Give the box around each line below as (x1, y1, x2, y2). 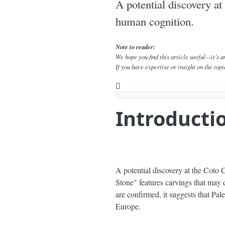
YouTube (127, 80, 152, 90)
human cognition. (115, 14, 194, 29)
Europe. (115, 200, 141, 211)
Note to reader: (115, 42, 155, 52)
